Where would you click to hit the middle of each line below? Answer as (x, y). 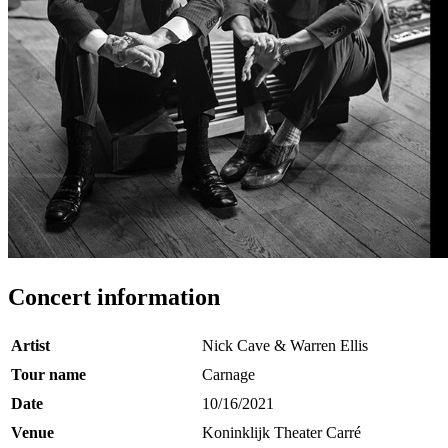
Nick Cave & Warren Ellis (285, 345)
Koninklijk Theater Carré (281, 432)
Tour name (48, 374)
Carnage (228, 374)
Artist (30, 345)
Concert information (114, 296)
